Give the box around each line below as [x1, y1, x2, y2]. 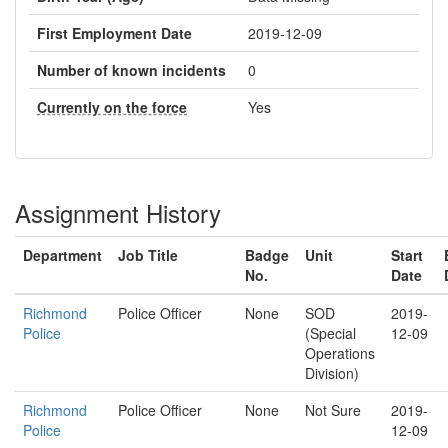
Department [23, 245, 102, 265]
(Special [305, 323, 356, 343]
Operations [305, 343, 375, 363]
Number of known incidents [37, 60, 226, 80]
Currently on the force [37, 97, 187, 117]
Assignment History [15, 195, 221, 230]
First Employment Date [37, 23, 192, 43]
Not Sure [305, 400, 361, 420]
